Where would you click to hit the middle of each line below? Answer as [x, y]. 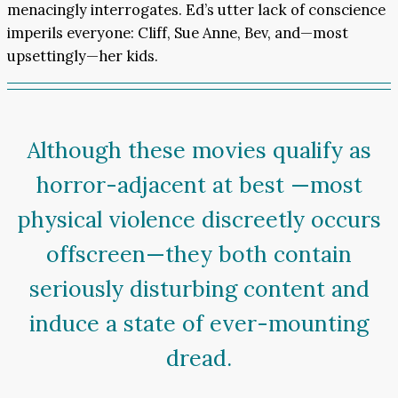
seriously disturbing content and [199, 289]
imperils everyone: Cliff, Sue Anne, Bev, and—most [178, 33]
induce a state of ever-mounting [199, 324]
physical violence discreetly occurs [199, 220]
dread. [199, 358]
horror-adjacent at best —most [199, 185]
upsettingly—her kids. [83, 56]
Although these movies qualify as [199, 151]
